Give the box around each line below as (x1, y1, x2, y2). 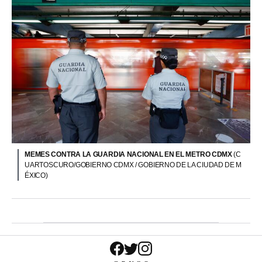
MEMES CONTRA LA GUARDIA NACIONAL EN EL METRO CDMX (25, 150, 234, 158)
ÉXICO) (25, 171, 48, 180)
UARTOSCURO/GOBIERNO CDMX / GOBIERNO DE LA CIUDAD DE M (25, 160, 242, 169)
